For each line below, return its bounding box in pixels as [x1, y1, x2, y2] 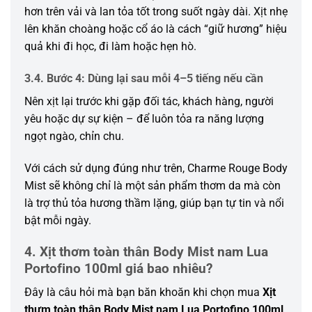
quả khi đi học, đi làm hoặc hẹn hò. [24, 40, 196, 54]
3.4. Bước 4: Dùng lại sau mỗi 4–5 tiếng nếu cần [24, 72, 263, 86]
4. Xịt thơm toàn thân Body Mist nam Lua [24, 243, 268, 260]
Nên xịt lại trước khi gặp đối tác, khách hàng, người [24, 95, 274, 109]
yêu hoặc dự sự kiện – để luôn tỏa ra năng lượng [24, 112, 264, 126]
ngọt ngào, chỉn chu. [24, 130, 124, 143]
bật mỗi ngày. [24, 213, 91, 227]
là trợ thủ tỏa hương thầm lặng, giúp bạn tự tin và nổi [24, 196, 284, 210]
